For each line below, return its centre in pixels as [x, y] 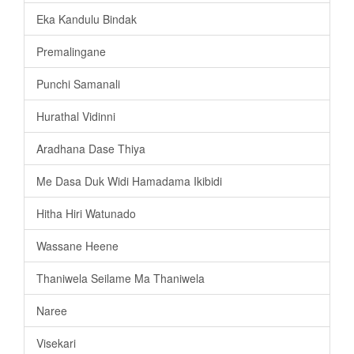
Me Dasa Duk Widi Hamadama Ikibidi [129, 181]
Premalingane [71, 51]
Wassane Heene [77, 245]
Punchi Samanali [78, 83]
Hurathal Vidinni [76, 116]
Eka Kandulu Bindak [87, 19]
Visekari [56, 343]
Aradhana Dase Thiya [91, 148]
